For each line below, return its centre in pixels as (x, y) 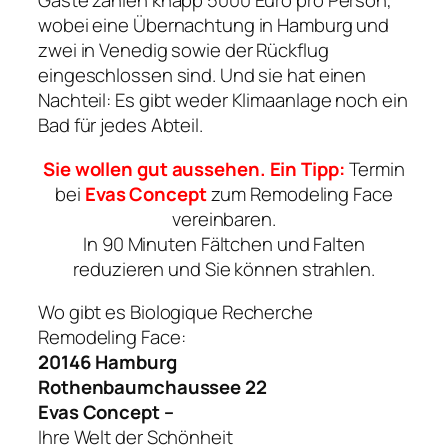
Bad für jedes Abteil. (120, 125)
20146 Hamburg (107, 362)
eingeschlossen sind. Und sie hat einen (202, 75)
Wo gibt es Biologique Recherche (175, 312)
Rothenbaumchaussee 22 (152, 387)
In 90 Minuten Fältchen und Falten (224, 243)
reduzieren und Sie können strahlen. (224, 268)
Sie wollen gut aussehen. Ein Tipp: (194, 168)
